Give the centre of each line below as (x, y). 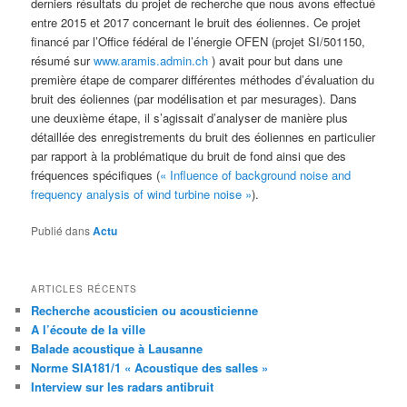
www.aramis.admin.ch (151, 60)
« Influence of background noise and (256, 174)
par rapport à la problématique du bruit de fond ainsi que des (189, 155)
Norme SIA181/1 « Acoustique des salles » (150, 367)
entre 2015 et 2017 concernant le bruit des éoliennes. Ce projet (196, 22)
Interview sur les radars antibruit (123, 386)
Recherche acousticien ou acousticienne (145, 310)
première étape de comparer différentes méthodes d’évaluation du (203, 79)
